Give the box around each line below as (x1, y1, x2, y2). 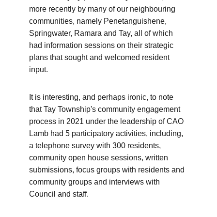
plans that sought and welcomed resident (29, 53, 171, 62)
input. (29, 65, 50, 74)
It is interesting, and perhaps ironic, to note (29, 93, 175, 101)
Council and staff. (29, 190, 89, 198)
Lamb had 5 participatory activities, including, (29, 129, 185, 138)
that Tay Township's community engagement (29, 105, 182, 113)
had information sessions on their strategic (29, 41, 175, 49)
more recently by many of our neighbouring (29, 5, 177, 13)
